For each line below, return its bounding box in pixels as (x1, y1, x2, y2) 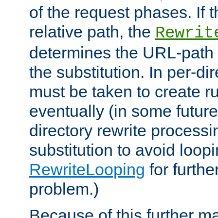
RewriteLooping (29, 160, 145, 179)
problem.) (29, 179, 99, 198)
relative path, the (29, 22, 155, 41)
